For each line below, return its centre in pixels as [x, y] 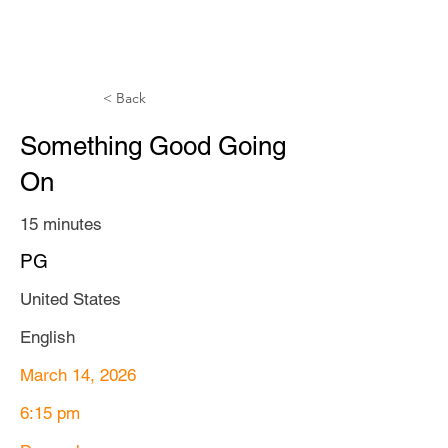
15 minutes [61, 224]
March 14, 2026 [78, 375]
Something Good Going [153, 146]
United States [70, 299]
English [47, 337]
